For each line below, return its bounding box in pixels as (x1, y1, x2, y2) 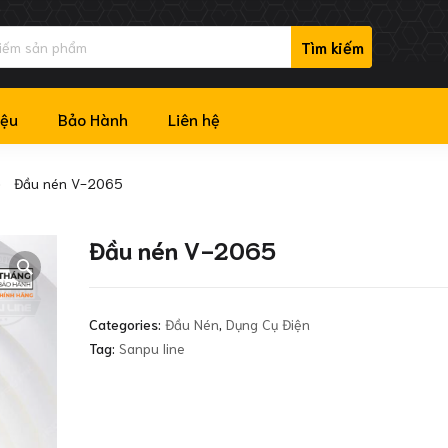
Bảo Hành (58, 107, 128, 129)
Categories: (89, 314, 165, 333)
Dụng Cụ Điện (226, 314, 310, 333)
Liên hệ (168, 107, 220, 129)
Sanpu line (119, 338, 185, 357)
